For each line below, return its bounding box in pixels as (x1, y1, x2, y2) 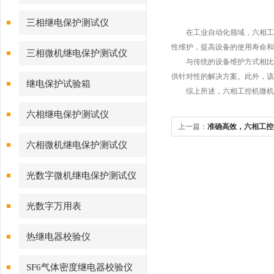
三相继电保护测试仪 (26, 18, 109, 28)
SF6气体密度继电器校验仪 (26, 262, 133, 272)
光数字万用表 (26, 201, 81, 211)
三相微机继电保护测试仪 (26, 48, 127, 58)
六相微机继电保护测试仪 (26, 140, 127, 150)
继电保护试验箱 (26, 79, 91, 89)
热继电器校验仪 (26, 232, 91, 242)
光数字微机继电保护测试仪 (26, 171, 136, 180)
